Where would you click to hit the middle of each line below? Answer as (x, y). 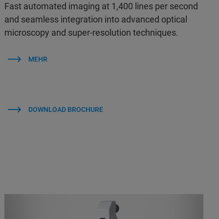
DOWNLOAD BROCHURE (66, 110)
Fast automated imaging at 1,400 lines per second (101, 6)
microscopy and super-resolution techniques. (93, 33)
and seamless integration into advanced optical (96, 20)
